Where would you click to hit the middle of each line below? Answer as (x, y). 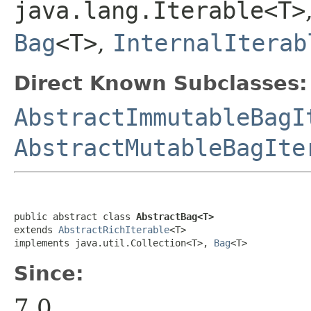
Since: (49, 274)
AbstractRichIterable (114, 230)
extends (36, 230)
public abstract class (75, 217)
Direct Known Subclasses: (161, 83)
